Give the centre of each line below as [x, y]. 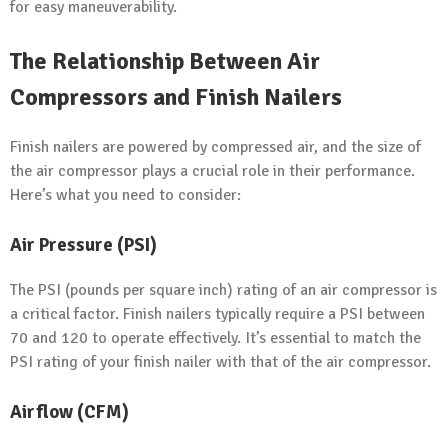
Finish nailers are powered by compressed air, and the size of [215, 147]
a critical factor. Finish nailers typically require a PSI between [217, 313]
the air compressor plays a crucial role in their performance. [212, 171]
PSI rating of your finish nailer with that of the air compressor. [220, 361]
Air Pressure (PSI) [83, 245]
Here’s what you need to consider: [125, 195]
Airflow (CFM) [69, 411]
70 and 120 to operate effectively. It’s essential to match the [215, 337]
